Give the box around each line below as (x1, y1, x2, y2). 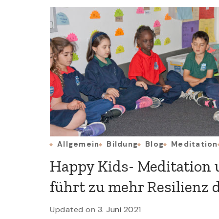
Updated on (50, 204, 98, 215)
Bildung (107, 139, 138, 149)
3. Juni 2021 (97, 204, 141, 215)
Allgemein (57, 139, 100, 149)
